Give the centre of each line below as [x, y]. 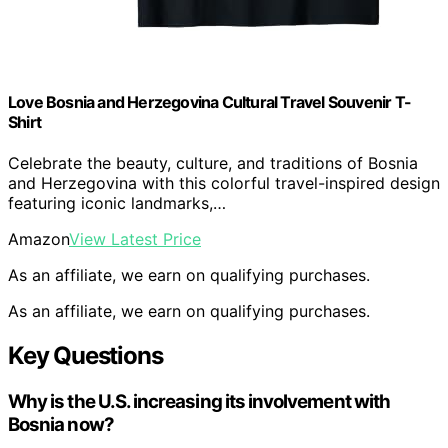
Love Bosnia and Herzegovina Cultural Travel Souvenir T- [210, 102]
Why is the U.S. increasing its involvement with [199, 402]
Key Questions [85, 356]
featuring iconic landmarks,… [117, 203]
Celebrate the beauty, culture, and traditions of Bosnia [213, 163]
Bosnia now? [61, 425]
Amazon [38, 239]
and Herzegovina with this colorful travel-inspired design [224, 183]
